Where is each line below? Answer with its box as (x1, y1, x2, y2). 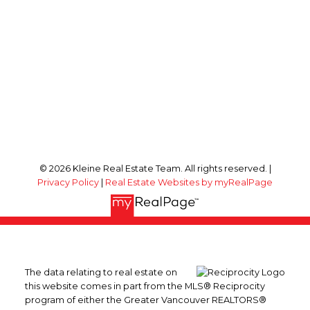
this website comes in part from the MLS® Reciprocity (24, 281, 265, 292)
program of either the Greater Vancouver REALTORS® (24, 295, 266, 306)
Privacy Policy (37, 176, 99, 188)
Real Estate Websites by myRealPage (105, 176, 273, 188)
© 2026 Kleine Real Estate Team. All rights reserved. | (39, 163, 271, 174)
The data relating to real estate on (24, 267, 177, 278)
